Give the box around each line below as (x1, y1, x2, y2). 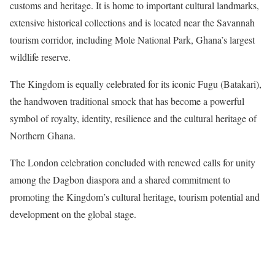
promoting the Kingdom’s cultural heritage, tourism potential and (10, 190, 260, 203)
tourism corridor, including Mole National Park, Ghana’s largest (10, 33, 255, 46)
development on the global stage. (10, 207, 136, 220)
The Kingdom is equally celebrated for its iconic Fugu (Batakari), (10, 77, 261, 90)
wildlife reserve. (10, 50, 71, 63)
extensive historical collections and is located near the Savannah (10, 16, 255, 29)
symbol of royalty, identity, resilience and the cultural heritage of (10, 112, 257, 125)
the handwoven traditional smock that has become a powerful (10, 95, 244, 107)
